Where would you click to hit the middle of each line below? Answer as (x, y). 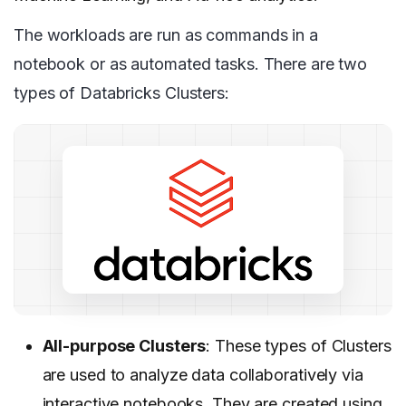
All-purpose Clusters (124, 346)
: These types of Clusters (299, 346)
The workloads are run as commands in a (166, 35)
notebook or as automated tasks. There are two (191, 64)
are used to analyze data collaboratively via (203, 375)
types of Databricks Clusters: (121, 93)
